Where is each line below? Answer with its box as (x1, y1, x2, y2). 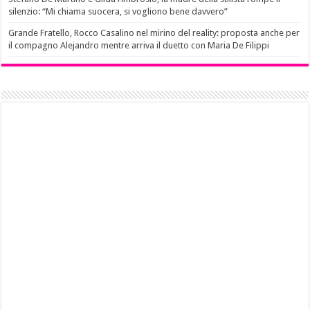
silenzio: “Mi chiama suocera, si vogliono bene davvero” (8, 6, 228, 17)
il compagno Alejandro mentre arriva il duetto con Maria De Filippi (8, 40, 270, 51)
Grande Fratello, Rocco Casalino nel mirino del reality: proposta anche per (8, 28, 300, 39)
